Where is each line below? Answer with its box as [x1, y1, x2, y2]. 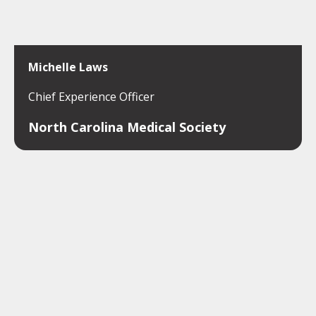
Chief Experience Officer [28, 89, 154, 104]
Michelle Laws [28, 59, 108, 75]
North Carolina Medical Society [28, 119, 226, 135]
